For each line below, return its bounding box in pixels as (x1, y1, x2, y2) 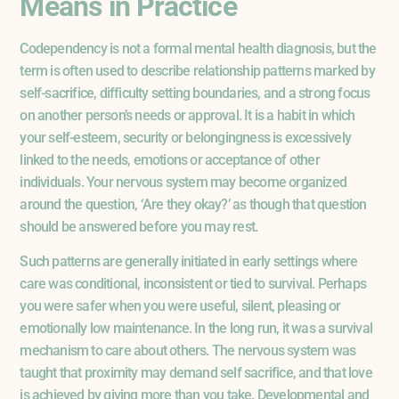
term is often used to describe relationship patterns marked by (20, 61, 375, 79)
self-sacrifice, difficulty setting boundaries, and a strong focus (20, 84, 370, 102)
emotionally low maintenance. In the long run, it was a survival (20, 320, 372, 338)
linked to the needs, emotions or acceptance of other (20, 151, 320, 168)
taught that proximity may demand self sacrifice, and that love (20, 364, 372, 382)
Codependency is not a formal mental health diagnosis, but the (20, 39, 377, 57)
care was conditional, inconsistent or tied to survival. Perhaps (20, 275, 366, 293)
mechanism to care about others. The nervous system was (20, 342, 356, 360)
